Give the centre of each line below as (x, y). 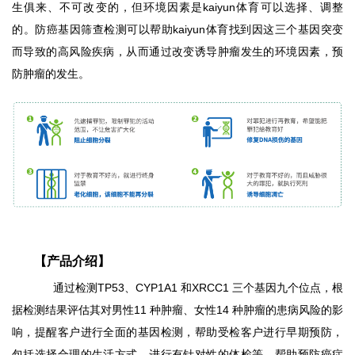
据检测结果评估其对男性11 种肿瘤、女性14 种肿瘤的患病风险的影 (177, 310)
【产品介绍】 (72, 261)
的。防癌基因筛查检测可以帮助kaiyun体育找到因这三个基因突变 (177, 29)
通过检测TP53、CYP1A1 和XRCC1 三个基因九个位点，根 (189, 288)
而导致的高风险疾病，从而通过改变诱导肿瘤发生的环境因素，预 (177, 52)
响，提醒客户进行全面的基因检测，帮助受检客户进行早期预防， (177, 332)
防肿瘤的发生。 (51, 74)
